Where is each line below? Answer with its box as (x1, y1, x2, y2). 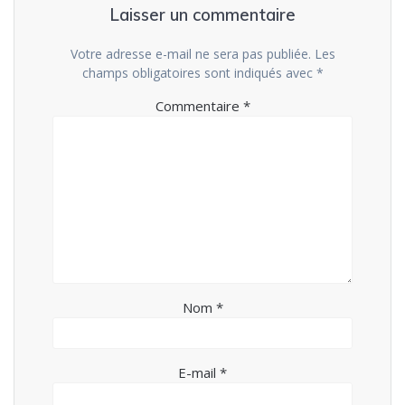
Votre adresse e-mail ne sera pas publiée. (70, 44, 311, 62)
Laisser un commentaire (109, 4, 296, 25)
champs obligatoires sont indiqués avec (81, 63, 316, 81)
